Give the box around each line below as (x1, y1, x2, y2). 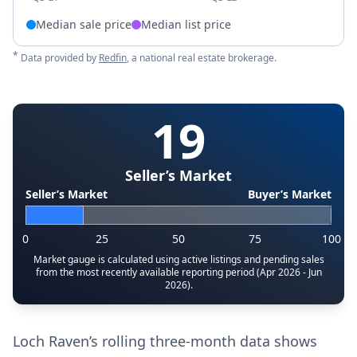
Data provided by (21, 51, 99, 65)
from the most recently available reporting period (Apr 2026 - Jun (35, 265, 322, 279)
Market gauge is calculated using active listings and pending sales (33, 253, 324, 266)
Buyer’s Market (248, 186, 331, 202)
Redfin (99, 51, 127, 65)
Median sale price (36, 17, 131, 32)
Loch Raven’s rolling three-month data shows (13, 331, 317, 351)
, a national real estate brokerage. (127, 51, 277, 65)
